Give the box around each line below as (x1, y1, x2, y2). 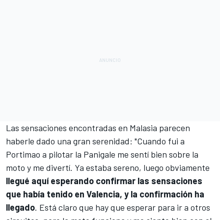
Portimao (6, 148, 40, 160)
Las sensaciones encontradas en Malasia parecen (6, 122, 190, 133)
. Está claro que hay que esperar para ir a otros (35, 201, 210, 213)
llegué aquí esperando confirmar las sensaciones (6, 175, 202, 186)
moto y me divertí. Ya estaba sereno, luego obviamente (6, 162, 210, 173)
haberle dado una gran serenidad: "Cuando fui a (6, 135, 185, 146)
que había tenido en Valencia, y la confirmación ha (6, 188, 204, 199)
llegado (6, 201, 35, 213)
